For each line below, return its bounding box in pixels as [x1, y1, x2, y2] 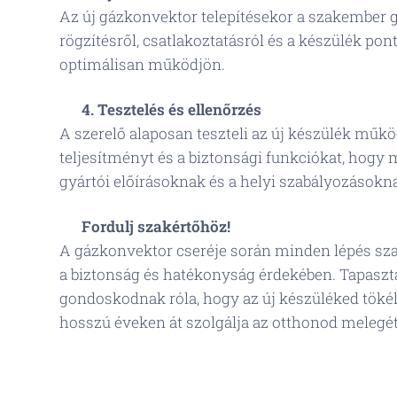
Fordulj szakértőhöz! [82, 216, 230, 237]
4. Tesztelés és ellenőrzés [82, 99, 261, 120]
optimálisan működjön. [59, 54, 225, 74]
